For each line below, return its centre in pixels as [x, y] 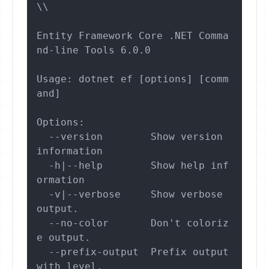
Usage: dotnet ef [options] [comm [133, 79]
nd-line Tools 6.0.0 [94, 50]
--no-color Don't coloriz [43, 223]
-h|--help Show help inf [43, 166]
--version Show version [43, 137]
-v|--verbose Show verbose [43, 195]
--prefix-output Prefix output [43, 252]
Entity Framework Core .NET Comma [133, 36]
